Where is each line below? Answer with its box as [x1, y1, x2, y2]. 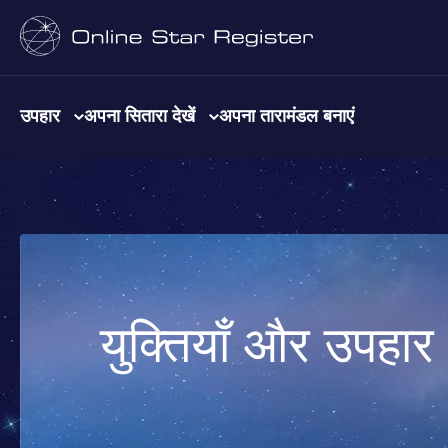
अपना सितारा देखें [84, 104, 195, 126]
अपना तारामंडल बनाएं [219, 104, 354, 126]
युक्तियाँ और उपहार [100, 314, 434, 373]
